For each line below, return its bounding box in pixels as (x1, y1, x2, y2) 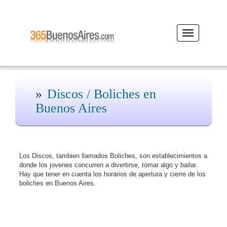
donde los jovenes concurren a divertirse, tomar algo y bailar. (19, 161, 198, 169)
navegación (187, 39, 221, 46)
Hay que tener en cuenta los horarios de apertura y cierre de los (19, 170, 206, 178)
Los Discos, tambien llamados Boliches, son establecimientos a (19, 152, 207, 160)
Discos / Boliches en (47, 87, 156, 101)
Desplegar (187, 29, 217, 37)
